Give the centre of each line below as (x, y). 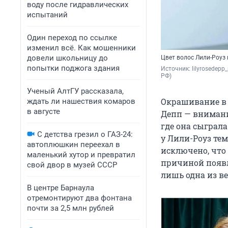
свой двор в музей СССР (72, 165)
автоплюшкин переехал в (74, 145)
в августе (44, 111)
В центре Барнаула (61, 188)
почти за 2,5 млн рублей (70, 208)
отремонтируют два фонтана (79, 198)
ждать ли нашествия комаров (81, 101)
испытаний (47, 15)
